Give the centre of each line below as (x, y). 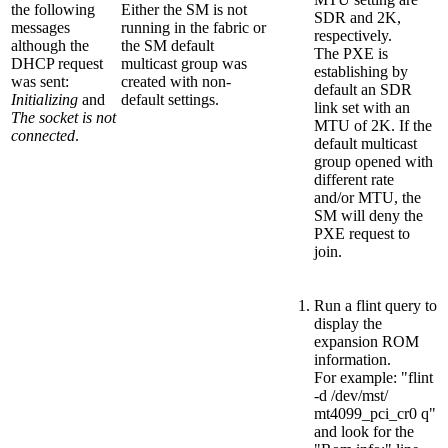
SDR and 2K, (357, 17)
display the (348, 323)
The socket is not (63, 117)
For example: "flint (373, 377)
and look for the (364, 431)
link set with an (362, 107)
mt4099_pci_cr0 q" (375, 413)
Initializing (46, 99)
